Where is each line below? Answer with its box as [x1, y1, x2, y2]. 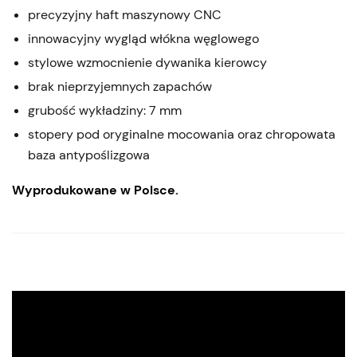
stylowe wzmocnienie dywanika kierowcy [28, 53, 267, 71]
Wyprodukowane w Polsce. [12, 181, 178, 198]
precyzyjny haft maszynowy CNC [28, 6, 222, 23]
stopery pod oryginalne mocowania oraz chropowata [28, 125, 335, 143]
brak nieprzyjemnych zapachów [28, 77, 212, 95]
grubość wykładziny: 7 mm [28, 101, 182, 119]
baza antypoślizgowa [28, 146, 150, 163]
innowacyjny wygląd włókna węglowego [28, 29, 259, 47]
